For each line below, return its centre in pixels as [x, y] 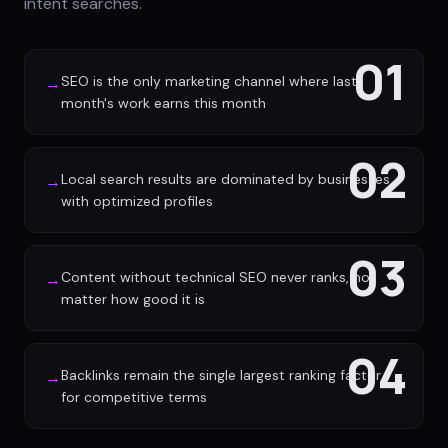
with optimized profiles [137, 201]
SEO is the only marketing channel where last [209, 81]
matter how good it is [133, 299]
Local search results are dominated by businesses [225, 179]
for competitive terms [134, 397]
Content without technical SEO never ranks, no [215, 277]
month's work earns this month [163, 103]
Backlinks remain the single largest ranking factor [221, 375]
